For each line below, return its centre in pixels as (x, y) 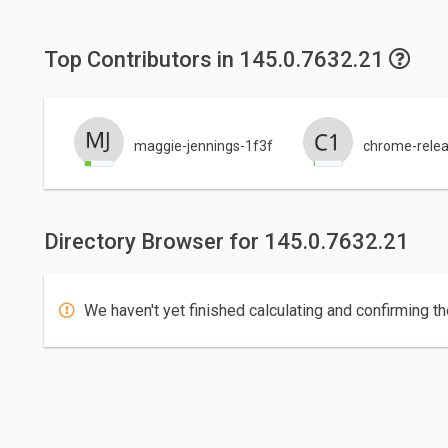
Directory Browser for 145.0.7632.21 (226, 242)
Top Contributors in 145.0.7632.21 (216, 60)
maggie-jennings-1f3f (203, 145)
